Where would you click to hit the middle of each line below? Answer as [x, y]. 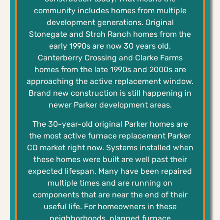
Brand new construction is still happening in [110, 93]
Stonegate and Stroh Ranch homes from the [110, 34]
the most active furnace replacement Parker [110, 136]
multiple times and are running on [110, 183]
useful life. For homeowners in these [110, 206]
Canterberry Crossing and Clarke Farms [110, 58]
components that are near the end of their [110, 194]
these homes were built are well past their [110, 159]
